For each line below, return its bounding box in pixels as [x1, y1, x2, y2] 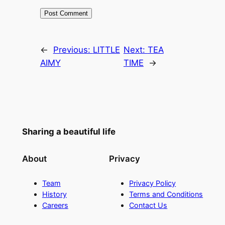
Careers [42, 200, 68, 209]
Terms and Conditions [129, 189, 203, 198]
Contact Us [129, 200, 168, 209]
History [42, 189, 67, 198]
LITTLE [92, 44, 120, 55]
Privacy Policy [129, 178, 176, 187]
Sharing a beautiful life [22, 126, 116, 137]
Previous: [53, 44, 93, 55]
